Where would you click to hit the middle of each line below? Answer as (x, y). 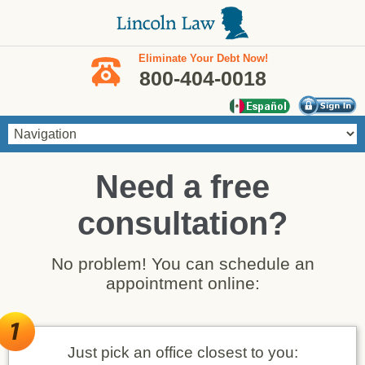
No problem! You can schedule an (182, 264)
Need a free (182, 187)
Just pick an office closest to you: (182, 352)
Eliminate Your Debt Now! (203, 58)
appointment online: (182, 283)
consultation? (182, 223)
